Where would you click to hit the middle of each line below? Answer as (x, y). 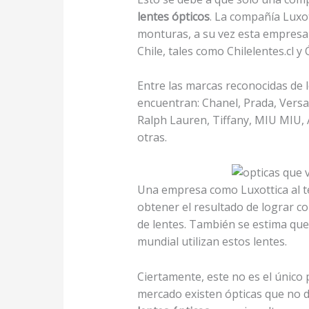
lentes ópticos (173, 16)
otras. (154, 138)
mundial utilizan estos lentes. (212, 241)
